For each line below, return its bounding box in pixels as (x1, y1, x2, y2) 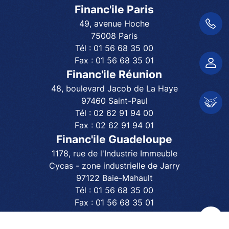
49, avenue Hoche (79, 18, 150, 29)
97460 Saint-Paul (81, 96, 148, 106)
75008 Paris (91, 31, 138, 41)
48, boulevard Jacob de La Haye (51, 83, 178, 94)
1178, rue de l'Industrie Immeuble (51, 148, 177, 159)
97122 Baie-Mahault (76, 173, 153, 184)
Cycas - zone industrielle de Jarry (49, 161, 180, 171)
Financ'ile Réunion (66, 68, 163, 81)
